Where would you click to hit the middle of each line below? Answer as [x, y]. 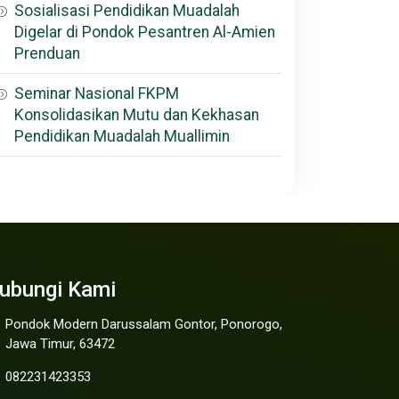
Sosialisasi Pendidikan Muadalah [127, 11]
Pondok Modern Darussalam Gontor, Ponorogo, [144, 325]
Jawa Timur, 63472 [60, 344]
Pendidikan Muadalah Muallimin [122, 137]
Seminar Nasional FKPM [97, 94]
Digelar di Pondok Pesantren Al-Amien [145, 33]
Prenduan [47, 54]
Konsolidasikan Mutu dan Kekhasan [137, 115]
